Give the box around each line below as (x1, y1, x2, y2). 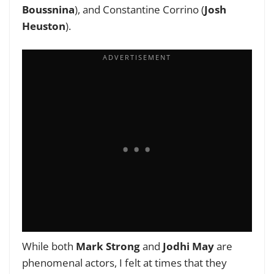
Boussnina (22, 2, 75, 17)
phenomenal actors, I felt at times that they (22, 256, 227, 270)
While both (22, 239, 73, 254)
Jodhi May (163, 239, 214, 254)
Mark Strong (73, 239, 140, 254)
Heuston (22, 18, 65, 33)
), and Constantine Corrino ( (75, 2, 204, 17)
